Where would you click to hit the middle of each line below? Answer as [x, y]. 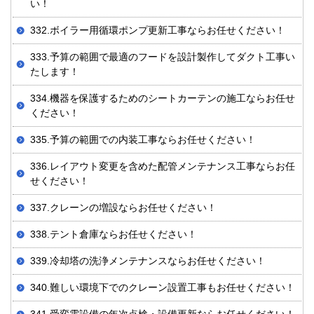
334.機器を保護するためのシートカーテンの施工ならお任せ [163, 98]
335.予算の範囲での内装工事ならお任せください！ [143, 140]
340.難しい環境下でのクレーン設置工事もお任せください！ [163, 288]
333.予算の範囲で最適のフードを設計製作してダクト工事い [163, 57]
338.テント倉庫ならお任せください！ [114, 234]
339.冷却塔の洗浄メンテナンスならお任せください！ [148, 261]
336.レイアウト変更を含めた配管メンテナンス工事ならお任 [163, 166]
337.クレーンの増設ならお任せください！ [123, 208]
